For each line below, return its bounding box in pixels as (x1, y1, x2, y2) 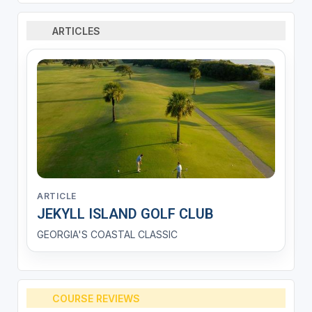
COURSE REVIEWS (52, 292, 141, 304)
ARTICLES (52, 24, 101, 37)
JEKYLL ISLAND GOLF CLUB (36, 205, 214, 223)
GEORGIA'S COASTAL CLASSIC (36, 228, 178, 241)
